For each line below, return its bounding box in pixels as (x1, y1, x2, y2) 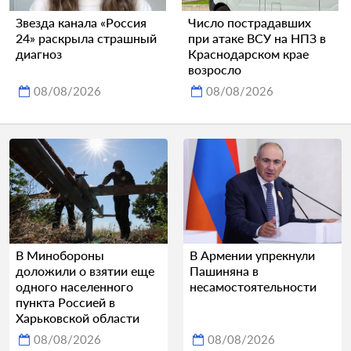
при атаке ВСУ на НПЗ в (188, 30, 326, 45)
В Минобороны (16, 248, 104, 263)
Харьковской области (16, 310, 139, 326)
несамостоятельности (190, 279, 317, 295)
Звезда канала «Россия (16, 14, 147, 30)
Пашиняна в (190, 263, 259, 279)
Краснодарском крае (188, 45, 309, 61)
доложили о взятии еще (16, 263, 154, 279)
